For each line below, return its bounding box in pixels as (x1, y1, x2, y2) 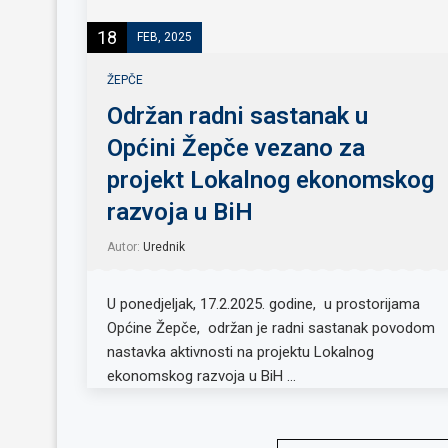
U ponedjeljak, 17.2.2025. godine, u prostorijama (107, 294, 420, 313)
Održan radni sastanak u (107, 101, 368, 130)
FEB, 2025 (137, 29, 192, 44)
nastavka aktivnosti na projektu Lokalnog (107, 342, 374, 361)
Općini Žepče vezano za (107, 133, 365, 162)
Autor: (107, 239, 143, 254)
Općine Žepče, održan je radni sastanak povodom (107, 318, 435, 337)
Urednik (143, 239, 185, 254)
